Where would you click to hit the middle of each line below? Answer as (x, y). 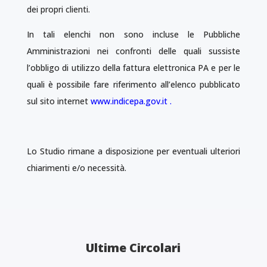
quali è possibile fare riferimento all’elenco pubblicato (133, 84)
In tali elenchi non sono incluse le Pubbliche (133, 34)
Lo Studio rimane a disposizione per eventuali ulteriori (133, 151)
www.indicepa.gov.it (129, 101)
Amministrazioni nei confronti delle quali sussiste (133, 51)
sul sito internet (57, 101)
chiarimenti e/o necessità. (76, 168)
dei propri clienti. (58, 9)
